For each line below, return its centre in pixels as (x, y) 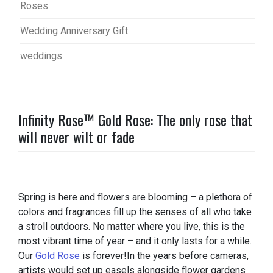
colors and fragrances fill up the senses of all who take (135, 212)
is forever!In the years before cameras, (164, 256)
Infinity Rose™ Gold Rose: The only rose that (135, 120)
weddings (41, 56)
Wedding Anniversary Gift (74, 31)
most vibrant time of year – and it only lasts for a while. (135, 241)
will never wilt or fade (76, 137)
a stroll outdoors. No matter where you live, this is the (132, 227)
